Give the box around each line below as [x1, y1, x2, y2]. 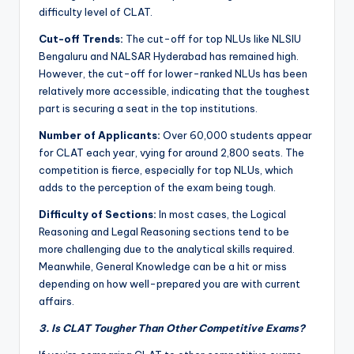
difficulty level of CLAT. [39, 6, 153, 19]
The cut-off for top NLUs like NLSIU [123, 32, 301, 46]
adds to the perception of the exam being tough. [39, 181, 276, 194]
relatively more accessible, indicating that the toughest [39, 85, 310, 98]
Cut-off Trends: [39, 32, 123, 46]
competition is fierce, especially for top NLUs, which [39, 164, 293, 177]
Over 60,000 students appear [160, 129, 312, 142]
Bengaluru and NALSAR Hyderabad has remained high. [39, 50, 299, 63]
